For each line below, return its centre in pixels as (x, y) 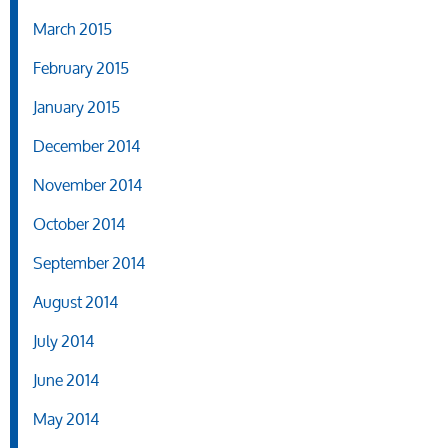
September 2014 (89, 263)
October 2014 (79, 224)
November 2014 (87, 185)
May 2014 (66, 419)
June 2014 (66, 380)
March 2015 (72, 29)
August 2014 (75, 302)
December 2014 (86, 146)
